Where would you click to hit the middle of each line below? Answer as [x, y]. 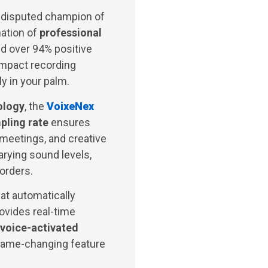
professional [71, 33]
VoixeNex [70, 106]
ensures [69, 122]
